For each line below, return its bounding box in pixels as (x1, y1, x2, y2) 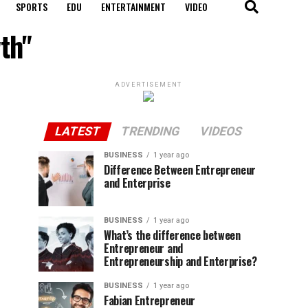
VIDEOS (198, 124, 244, 138)
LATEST (53, 124, 102, 138)
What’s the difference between (104, 226, 241, 243)
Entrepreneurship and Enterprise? (104, 252, 257, 269)
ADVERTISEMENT (114, 80, 183, 88)
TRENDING (119, 124, 181, 138)
